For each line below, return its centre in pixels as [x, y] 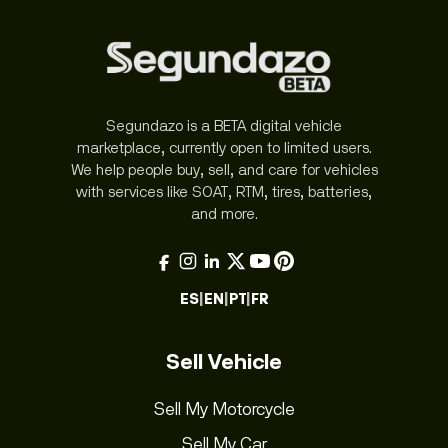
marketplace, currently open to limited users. [224, 147]
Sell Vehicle [224, 361]
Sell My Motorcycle [224, 408]
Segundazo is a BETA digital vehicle [224, 125]
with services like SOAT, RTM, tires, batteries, [224, 191]
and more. [224, 213]
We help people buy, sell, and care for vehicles [224, 169]
